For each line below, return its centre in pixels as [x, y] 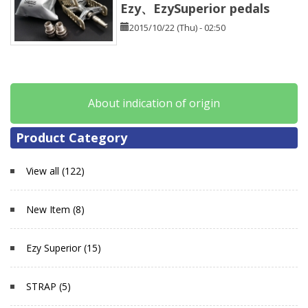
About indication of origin [154, 103]
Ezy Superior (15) [64, 248]
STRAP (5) [48, 287]
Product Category [71, 137]
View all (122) [55, 171]
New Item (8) [55, 210]
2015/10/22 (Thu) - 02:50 [177, 27]
